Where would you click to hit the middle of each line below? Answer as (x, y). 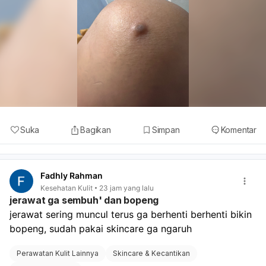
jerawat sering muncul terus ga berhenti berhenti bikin (131, 215)
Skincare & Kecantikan (151, 254)
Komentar (238, 129)
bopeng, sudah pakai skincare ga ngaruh (102, 229)
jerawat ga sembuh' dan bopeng (84, 200)
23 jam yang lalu (126, 188)
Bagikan (96, 129)
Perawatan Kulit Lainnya (58, 254)
